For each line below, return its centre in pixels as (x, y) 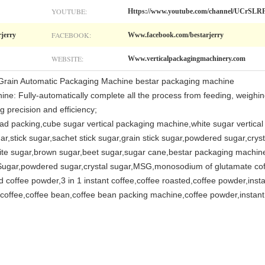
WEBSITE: (67, 59)
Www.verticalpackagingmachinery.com (187, 59)
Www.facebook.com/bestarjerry (176, 35)
